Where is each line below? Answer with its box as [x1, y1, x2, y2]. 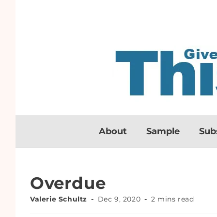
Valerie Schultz [30, 195, 87, 203]
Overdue [30, 173, 106, 193]
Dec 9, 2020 [97, 195, 141, 203]
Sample [146, 126, 180, 137]
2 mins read [151, 195, 194, 203]
